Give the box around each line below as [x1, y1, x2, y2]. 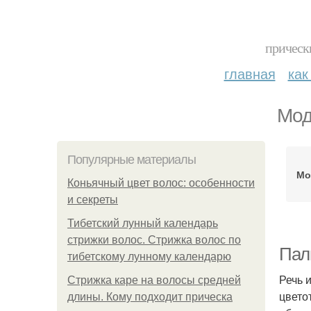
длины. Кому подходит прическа [67, 291, 233, 303]
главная [224, 63, 276, 83]
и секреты [67, 194, 118, 205]
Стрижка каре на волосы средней [67, 274, 241, 286]
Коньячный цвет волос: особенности [67, 177, 255, 189]
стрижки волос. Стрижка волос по [67, 234, 241, 246]
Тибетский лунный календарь [67, 217, 218, 229]
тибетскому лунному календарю [67, 251, 231, 262]
